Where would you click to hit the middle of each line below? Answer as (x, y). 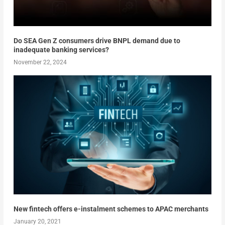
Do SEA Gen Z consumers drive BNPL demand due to (97, 41)
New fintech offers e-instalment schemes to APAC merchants (111, 209)
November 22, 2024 (40, 63)
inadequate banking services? (61, 50)
